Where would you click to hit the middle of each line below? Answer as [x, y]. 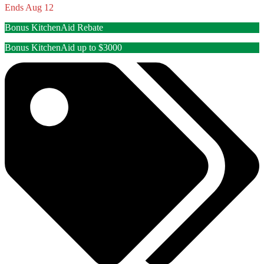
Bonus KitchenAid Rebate [54, 28]
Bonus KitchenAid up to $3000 [63, 48]
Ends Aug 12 [29, 8]
